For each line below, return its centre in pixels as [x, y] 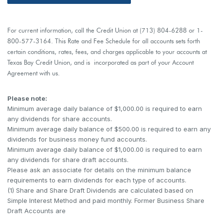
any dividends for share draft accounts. [68, 160]
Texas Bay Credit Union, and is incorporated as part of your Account [100, 62]
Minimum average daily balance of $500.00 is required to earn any [109, 129]
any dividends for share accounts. [60, 119]
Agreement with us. [34, 73]
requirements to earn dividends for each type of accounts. [97, 180]
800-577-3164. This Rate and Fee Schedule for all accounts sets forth [104, 41]
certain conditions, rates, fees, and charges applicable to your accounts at [107, 52]
